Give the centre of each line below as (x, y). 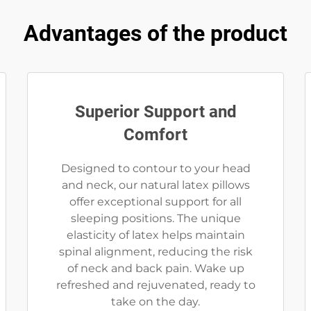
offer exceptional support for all (155, 202)
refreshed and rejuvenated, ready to (155, 285)
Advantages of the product (155, 33)
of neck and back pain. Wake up (155, 268)
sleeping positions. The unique (155, 218)
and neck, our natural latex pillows (155, 185)
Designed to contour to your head (155, 168)
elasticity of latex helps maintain (155, 235)
